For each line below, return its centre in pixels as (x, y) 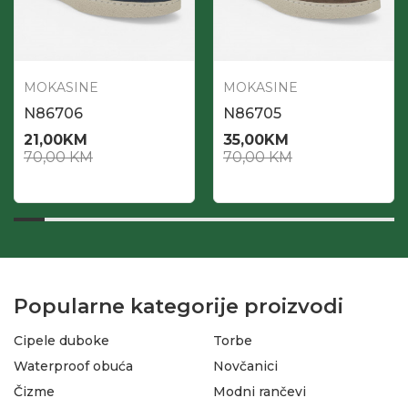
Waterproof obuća (73, 367)
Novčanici (245, 367)
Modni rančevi (260, 392)
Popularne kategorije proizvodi (178, 307)
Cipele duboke (61, 341)
